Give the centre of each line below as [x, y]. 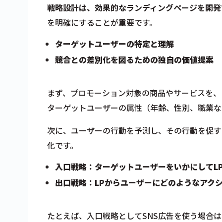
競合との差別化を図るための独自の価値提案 [134, 59]
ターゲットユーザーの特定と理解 [114, 43]
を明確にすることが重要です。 [102, 22]
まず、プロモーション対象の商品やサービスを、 [134, 92]
